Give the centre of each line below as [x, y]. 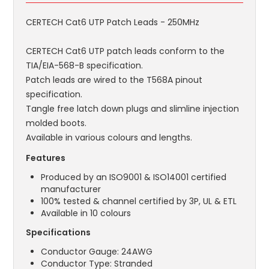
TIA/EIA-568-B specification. [85, 66]
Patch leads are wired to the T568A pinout [114, 80]
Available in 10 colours [86, 213]
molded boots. [56, 123]
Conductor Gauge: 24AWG [97, 252]
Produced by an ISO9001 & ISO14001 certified [134, 177]
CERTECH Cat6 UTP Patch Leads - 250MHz [113, 23]
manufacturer [71, 189]
